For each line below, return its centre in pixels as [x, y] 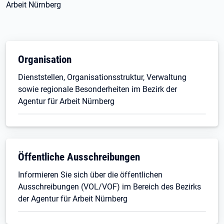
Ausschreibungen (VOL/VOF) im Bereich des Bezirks [109, 187]
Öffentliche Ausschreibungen [79, 157]
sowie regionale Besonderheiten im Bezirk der [97, 89]
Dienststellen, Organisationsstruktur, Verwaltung [102, 77]
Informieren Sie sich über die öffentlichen [90, 175]
